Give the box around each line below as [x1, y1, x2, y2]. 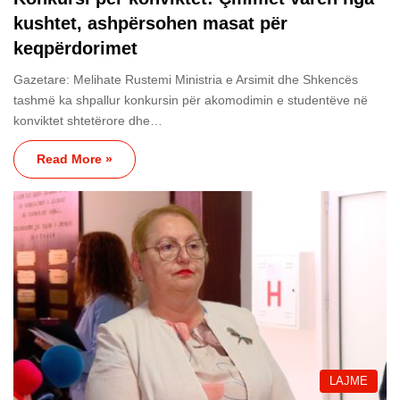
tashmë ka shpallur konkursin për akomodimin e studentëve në [13, 93, 368, 108]
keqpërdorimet [13, 38, 137, 59]
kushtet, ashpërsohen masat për [13, 13, 287, 34]
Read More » [37, 152, 112, 167]
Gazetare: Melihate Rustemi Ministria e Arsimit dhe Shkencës [13, 72, 358, 87]
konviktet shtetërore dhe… [13, 113, 162, 129]
